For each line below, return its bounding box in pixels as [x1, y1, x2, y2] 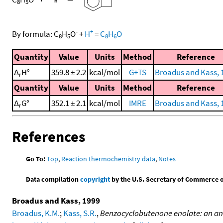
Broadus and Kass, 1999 [12, 195, 100, 206]
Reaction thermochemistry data [61, 154, 156, 163]
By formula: [12, 28, 54, 40]
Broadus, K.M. [12, 207, 60, 219]
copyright [80, 174, 111, 184]
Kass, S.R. [63, 207, 97, 219]
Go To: [26, 154, 46, 163]
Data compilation [26, 174, 81, 184]
